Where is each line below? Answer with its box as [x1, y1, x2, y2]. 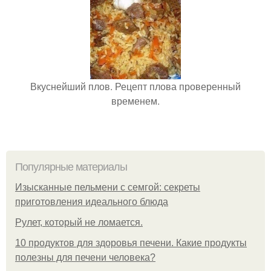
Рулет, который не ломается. [15, 217, 143, 227]
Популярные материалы [15, 160, 127, 173]
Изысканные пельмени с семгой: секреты [15, 181, 200, 192]
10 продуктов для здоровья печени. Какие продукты [15, 237, 247, 248]
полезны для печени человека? [15, 252, 155, 263]
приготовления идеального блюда [15, 196, 168, 207]
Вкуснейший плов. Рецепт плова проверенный [30, 79, 241, 93]
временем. [111, 93, 160, 108]
